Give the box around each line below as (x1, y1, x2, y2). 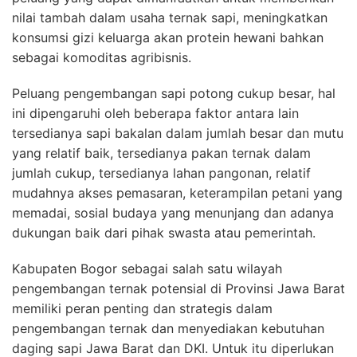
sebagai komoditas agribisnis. (12, 49, 191, 65)
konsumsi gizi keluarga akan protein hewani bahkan (12, 29, 324, 45)
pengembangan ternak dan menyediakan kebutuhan (12, 320, 324, 336)
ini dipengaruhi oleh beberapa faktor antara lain (12, 104, 299, 121)
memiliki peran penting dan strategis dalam (12, 300, 273, 316)
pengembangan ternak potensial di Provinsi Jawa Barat (12, 280, 345, 296)
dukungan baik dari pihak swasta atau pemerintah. (12, 224, 316, 241)
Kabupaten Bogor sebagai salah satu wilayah (12, 260, 282, 277)
